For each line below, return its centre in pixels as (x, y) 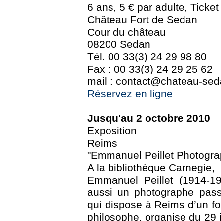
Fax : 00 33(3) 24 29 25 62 (150, 69)
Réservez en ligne (130, 94)
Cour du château (127, 32)
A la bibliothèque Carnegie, (151, 168)
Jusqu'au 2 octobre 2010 (149, 119)
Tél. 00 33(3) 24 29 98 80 (147, 57)
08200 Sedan (119, 45)
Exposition (112, 131)
